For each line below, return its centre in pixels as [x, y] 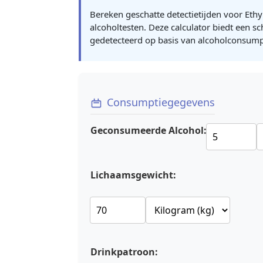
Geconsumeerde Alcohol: [149, 131]
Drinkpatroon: [124, 252]
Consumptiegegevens [161, 102]
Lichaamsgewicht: [133, 175]
